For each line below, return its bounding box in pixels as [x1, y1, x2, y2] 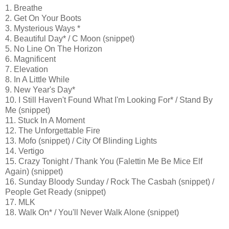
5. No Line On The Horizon [5, 44, 102, 54]
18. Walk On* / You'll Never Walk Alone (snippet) [5, 208, 179, 217]
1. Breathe [5, 4, 42, 13]
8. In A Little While [5, 75, 70, 84]
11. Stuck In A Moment [5, 116, 85, 125]
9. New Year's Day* [5, 85, 75, 95]
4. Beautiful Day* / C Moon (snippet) [5, 34, 134, 43]
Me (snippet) [5, 106, 50, 115]
